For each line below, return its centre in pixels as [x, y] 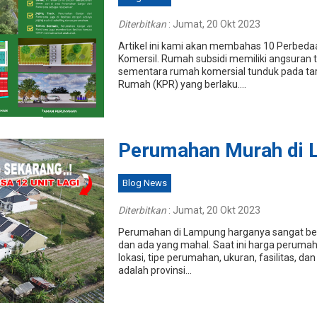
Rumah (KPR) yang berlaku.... [182, 85]
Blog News [144, 183]
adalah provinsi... [155, 270]
